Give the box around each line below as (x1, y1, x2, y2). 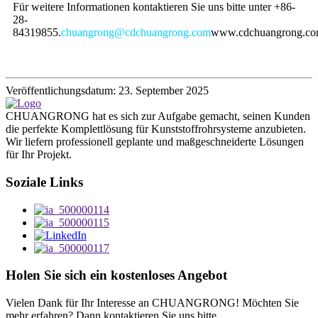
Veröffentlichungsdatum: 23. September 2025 (6, 84, 209, 97)
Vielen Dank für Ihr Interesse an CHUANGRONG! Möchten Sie (6, 297, 299, 309)
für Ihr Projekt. (6, 148, 72, 161)
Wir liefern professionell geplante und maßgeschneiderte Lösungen (6, 136, 304, 148)
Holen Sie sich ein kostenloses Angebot (6, 268, 227, 283)
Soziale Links (6, 174, 83, 190)
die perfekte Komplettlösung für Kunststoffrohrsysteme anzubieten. (6, 123, 306, 136)
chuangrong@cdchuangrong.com (61, 26, 211, 39)
